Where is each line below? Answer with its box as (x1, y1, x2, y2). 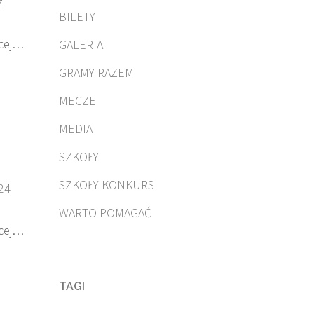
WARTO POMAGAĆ (58, 205, 151, 221)
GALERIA (58, 36, 103, 53)
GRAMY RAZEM (58, 64, 134, 81)
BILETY (58, 8, 95, 25)
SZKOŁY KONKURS (58, 177, 154, 193)
